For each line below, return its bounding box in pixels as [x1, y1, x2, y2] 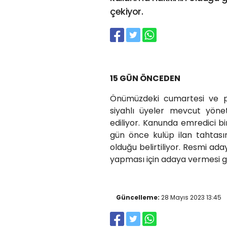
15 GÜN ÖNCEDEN [110, 72, 180, 84]
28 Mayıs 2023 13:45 [160, 193, 221, 202]
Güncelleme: [116, 193, 160, 202]
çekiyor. [110, 5, 143, 18]
